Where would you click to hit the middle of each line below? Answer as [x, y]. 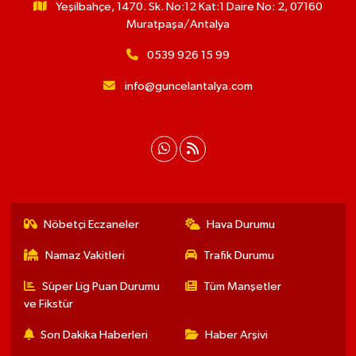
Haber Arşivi [236, 335]
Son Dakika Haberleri [95, 335]
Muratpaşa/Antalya [178, 24]
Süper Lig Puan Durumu [101, 286]
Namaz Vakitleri [85, 255]
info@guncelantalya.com [188, 86]
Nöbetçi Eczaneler [92, 224]
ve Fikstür [48, 304]
